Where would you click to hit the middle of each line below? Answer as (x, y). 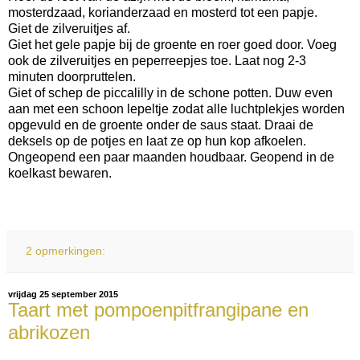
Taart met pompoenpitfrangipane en (158, 310)
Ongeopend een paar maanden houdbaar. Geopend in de (171, 157)
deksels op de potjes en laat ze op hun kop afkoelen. (157, 141)
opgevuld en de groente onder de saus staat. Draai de (161, 125)
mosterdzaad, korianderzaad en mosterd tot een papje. (164, 13)
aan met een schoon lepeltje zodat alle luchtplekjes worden (176, 109)
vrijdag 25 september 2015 (63, 295)
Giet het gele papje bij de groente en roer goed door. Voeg (172, 45)
